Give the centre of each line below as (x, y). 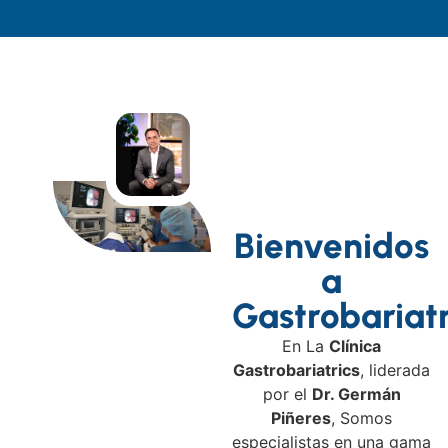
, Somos (362, 418)
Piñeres (301, 418)
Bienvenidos (332, 246)
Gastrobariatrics (297, 370)
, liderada (395, 370)
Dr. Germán (356, 394)
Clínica (355, 346)
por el (287, 394)
